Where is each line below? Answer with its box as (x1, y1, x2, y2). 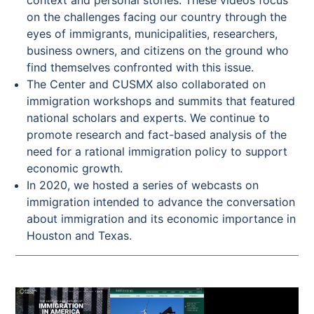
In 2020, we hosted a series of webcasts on (27, 177, 259, 192)
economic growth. (27, 161, 123, 175)
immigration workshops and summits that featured (27, 93, 296, 108)
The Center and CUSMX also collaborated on (27, 76, 266, 91)
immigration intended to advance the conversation (27, 194, 296, 209)
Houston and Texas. (27, 228, 132, 243)
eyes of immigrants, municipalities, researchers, (27, 26, 278, 41)
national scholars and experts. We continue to (27, 110, 271, 125)
